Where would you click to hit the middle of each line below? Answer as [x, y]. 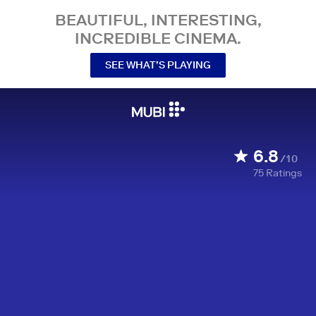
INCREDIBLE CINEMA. [158, 38]
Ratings [284, 173]
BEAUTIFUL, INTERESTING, [158, 20]
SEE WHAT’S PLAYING [158, 65]
